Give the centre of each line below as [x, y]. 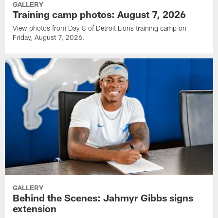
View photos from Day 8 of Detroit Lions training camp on [100, 28]
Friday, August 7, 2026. [49, 37]
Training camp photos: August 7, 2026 [100, 14]
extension [35, 209]
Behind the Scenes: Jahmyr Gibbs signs [103, 198]
